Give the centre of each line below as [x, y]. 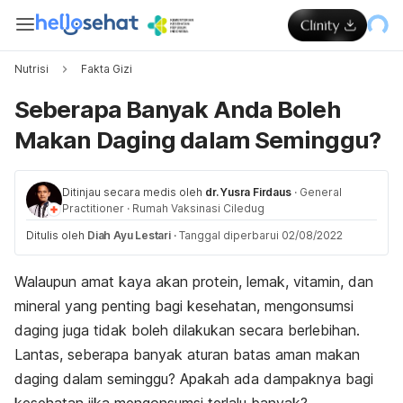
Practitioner [93, 208]
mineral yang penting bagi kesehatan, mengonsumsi [184, 306]
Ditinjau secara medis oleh [132, 192]
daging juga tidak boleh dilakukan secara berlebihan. [187, 330]
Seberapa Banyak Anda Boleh [178, 109]
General [320, 192]
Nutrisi [31, 69]
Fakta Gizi [107, 69]
